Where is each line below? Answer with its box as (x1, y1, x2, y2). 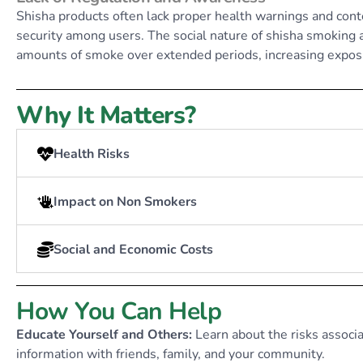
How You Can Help (16, 295, 221, 328)
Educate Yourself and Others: (16, 326, 195, 344)
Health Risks (53, 144, 130, 163)
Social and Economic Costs (53, 240, 213, 258)
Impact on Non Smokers (53, 192, 197, 211)
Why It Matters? (16, 99, 196, 132)
